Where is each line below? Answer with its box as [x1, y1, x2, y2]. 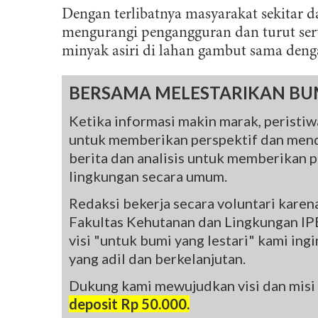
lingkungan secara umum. [69, 168, 227, 185]
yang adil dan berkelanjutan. [69, 250, 246, 268]
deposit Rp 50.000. [69, 295, 190, 313]
